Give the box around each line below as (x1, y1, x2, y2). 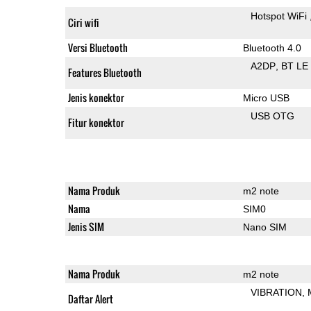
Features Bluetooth (67, 65, 142, 80)
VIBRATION (251, 286, 303, 298)
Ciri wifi (67, 15, 99, 30)
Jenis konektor (67, 90, 124, 105)
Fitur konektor (67, 115, 124, 130)
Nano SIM (242, 221, 287, 233)
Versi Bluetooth (67, 40, 128, 55)
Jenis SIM (67, 219, 104, 234)
